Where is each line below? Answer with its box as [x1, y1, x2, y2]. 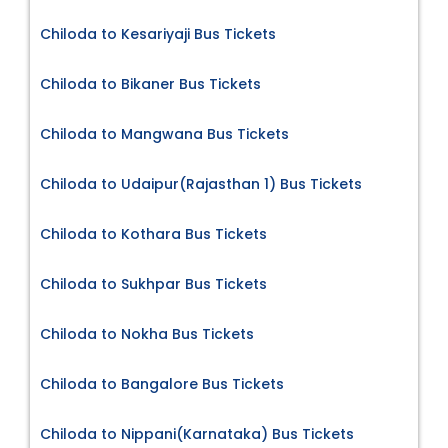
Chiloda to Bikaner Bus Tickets [40, 74, 261, 95]
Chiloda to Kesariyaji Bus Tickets [40, 24, 276, 45]
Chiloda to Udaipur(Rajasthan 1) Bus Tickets [40, 174, 362, 195]
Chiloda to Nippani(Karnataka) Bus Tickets [40, 424, 354, 445]
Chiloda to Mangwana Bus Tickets [40, 124, 289, 145]
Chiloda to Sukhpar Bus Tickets [40, 274, 267, 295]
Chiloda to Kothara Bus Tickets [40, 224, 267, 245]
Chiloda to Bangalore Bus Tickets [40, 374, 284, 395]
